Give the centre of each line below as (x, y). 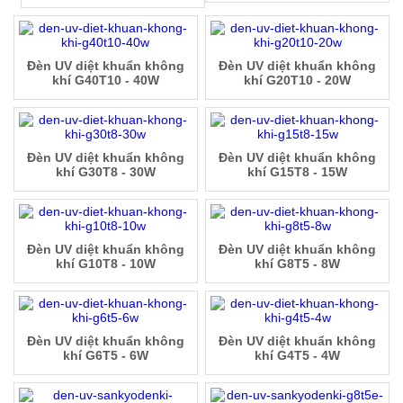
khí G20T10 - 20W (298, 80)
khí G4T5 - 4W (298, 355)
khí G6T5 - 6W (105, 355)
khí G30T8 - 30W (105, 171)
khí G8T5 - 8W (298, 263)
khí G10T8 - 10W (105, 263)
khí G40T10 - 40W (105, 80)
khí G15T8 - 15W (298, 171)
